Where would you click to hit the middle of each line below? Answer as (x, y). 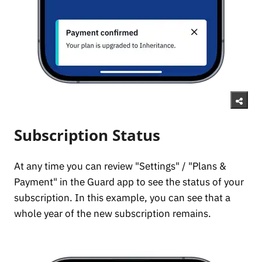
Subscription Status (87, 135)
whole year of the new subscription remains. (113, 214)
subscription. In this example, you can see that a (122, 198)
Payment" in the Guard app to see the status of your (129, 182)
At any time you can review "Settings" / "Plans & (120, 166)
